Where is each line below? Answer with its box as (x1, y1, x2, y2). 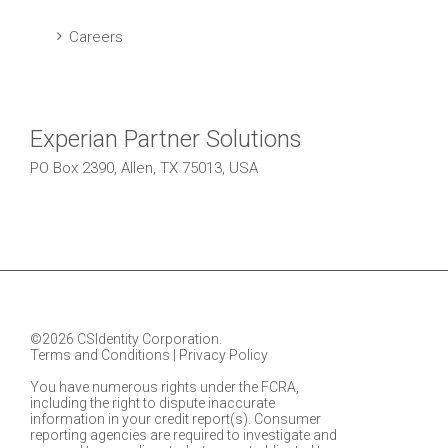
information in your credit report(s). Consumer (30, 411, 321, 427)
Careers (69, 28, 123, 46)
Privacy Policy (179, 347, 268, 363)
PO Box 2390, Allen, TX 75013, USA (30, 159, 258, 177)
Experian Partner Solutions (30, 125, 302, 153)
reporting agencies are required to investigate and (30, 427, 337, 443)
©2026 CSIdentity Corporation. (30, 331, 222, 347)
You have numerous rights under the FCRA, (30, 379, 299, 395)
